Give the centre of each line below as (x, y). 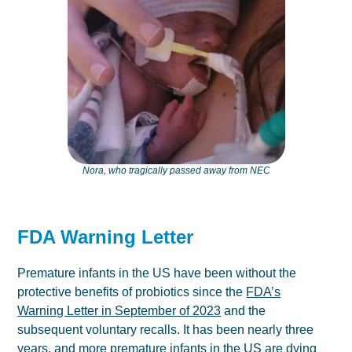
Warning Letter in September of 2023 (119, 311)
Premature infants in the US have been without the (157, 273)
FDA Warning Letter (106, 237)
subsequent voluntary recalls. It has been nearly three (166, 330)
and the (244, 311)
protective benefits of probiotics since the (132, 292)
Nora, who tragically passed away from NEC (176, 171)
